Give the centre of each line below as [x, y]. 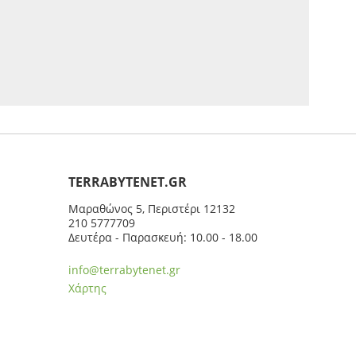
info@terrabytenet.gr [124, 269]
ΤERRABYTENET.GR [127, 182]
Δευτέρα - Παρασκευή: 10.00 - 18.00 [163, 237]
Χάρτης [87, 288]
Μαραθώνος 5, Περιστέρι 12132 [151, 208]
